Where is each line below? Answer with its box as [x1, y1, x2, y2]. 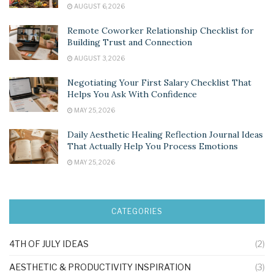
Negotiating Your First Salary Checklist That [67, 76, 251, 88]
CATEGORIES [111, 206, 163, 216]
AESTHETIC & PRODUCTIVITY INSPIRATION [9, 261, 191, 272]
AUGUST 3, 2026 [73, 54, 125, 62]
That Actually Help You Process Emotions [67, 140, 238, 152]
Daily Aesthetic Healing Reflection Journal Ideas [67, 128, 263, 140]
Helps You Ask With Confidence [67, 88, 197, 100]
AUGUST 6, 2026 [73, 2, 125, 10]
